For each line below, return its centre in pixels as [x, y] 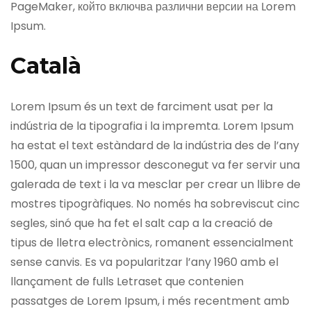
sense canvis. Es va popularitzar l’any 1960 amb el [144, 262]
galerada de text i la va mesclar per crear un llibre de [155, 184]
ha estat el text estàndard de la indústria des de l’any [155, 145]
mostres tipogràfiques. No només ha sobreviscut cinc [155, 203]
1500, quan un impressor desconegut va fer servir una [155, 165]
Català [46, 66]
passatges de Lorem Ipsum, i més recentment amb [150, 301]
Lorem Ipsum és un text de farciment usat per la [142, 106]
